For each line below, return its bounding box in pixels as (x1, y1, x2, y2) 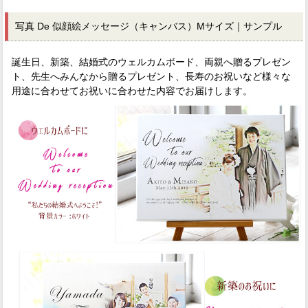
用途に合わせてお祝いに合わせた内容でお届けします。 (12, 85, 252, 96)
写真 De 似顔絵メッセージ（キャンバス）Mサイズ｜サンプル (15, 20, 282, 32)
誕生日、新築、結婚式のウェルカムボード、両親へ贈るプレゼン (12, 56, 291, 67)
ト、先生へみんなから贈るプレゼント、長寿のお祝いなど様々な (12, 70, 291, 82)
